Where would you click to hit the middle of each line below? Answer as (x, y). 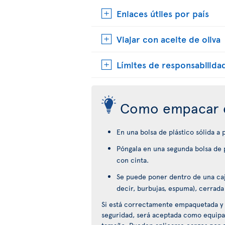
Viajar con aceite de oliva (168, 39)
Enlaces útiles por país (163, 13)
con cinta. (133, 160)
